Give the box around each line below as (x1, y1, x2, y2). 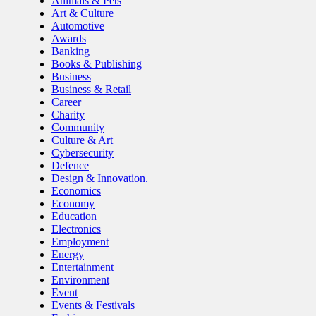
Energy (51, 248, 84, 261)
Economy (51, 197, 95, 210)
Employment (51, 236, 109, 248)
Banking (51, 45, 90, 58)
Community (51, 121, 104, 134)
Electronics (51, 223, 101, 236)
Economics (51, 185, 101, 197)
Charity (51, 109, 85, 121)
